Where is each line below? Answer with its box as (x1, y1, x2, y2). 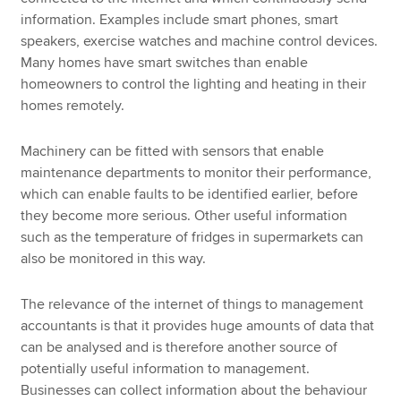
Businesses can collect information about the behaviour (21, 380, 368, 399)
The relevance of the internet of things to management (21, 294, 364, 313)
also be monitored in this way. (21, 250, 218, 269)
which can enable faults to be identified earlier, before (21, 185, 359, 204)
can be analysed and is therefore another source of (21, 337, 338, 356)
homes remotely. (21, 97, 129, 115)
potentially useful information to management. (21, 359, 311, 378)
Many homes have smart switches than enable (21, 54, 309, 73)
